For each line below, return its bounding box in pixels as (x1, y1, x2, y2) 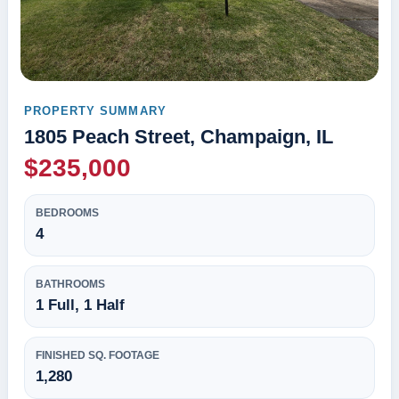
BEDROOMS (36, 206, 99, 219)
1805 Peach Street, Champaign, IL (24, 125, 333, 148)
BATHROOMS (36, 277, 105, 290)
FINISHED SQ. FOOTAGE (36, 348, 159, 362)
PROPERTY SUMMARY (24, 103, 167, 118)
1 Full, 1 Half (36, 296, 125, 313)
